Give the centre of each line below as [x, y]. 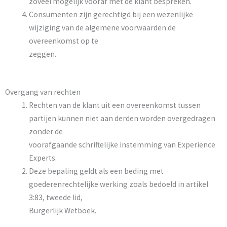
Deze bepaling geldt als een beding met [96, 171]
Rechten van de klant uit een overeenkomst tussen [115, 105]
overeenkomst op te [63, 41]
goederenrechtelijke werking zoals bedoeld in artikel [118, 184]
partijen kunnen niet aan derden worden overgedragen [122, 119]
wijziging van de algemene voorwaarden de [102, 28]
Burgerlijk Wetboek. [62, 211]
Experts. [43, 158]
